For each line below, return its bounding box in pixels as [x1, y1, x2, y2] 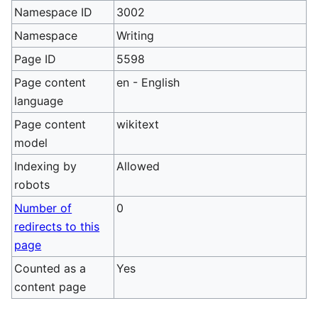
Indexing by [14, 159, 77, 173]
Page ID [14, 52, 57, 66]
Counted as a [14, 261, 87, 275]
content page [14, 280, 87, 294]
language [14, 94, 64, 108]
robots [14, 177, 50, 192]
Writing [116, 28, 155, 43]
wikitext [116, 117, 160, 131]
